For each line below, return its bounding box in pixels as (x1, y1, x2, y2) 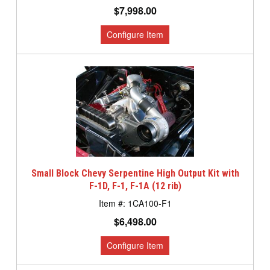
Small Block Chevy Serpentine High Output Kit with (31, 168, 239, 180)
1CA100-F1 (127, 197, 172, 210)
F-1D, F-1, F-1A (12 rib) (89, 180, 181, 192)
